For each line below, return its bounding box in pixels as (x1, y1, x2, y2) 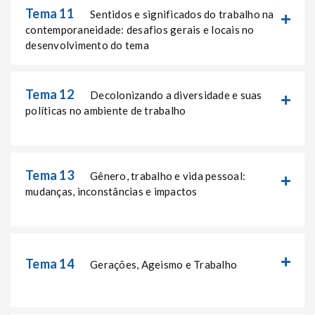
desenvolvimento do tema (25, 38, 149, 51)
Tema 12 (25, 86, 74, 103)
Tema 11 (25, 5, 74, 21)
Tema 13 (25, 167, 74, 184)
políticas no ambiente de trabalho (25, 104, 186, 117)
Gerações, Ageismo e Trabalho (90, 258, 237, 271)
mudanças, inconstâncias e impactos (25, 185, 198, 198)
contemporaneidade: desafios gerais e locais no (25, 22, 255, 36)
